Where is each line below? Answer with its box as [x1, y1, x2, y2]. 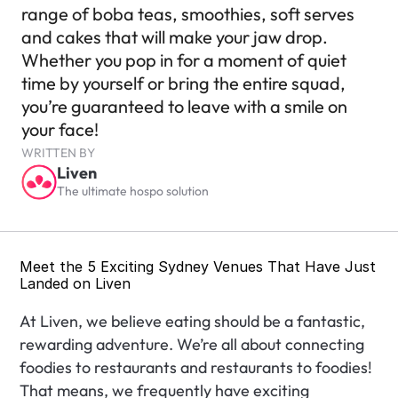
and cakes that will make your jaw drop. [21, 26, 328, 48]
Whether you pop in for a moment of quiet [21, 49, 346, 71]
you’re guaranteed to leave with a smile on [21, 95, 347, 117]
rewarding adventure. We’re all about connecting [20, 334, 365, 354]
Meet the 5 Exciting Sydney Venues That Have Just [20, 258, 377, 275]
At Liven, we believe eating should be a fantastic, [20, 311, 366, 331]
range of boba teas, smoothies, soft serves [21, 3, 354, 25]
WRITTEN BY [21, 145, 95, 161]
